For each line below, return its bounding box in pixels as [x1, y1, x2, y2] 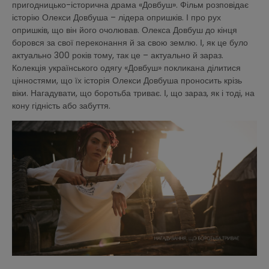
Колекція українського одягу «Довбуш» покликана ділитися [12, 62, 241, 74]
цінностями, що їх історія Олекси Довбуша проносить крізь [12, 74, 242, 86]
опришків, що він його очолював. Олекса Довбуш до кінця [12, 24, 237, 36]
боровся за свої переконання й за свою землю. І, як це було [12, 37, 248, 49]
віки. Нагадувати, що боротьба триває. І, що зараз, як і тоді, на [12, 87, 255, 99]
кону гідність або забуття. [12, 100, 113, 112]
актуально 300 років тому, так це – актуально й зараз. [12, 49, 223, 61]
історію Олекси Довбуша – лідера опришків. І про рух [12, 11, 221, 23]
